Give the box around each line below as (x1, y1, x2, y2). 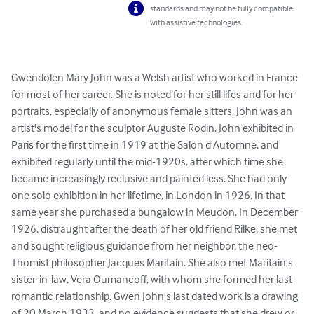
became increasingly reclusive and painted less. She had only (11, 171, 289, 186)
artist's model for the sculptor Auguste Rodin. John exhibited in (11, 121, 296, 135)
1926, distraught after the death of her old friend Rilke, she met (11, 221, 299, 236)
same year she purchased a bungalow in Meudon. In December (11, 205, 300, 219)
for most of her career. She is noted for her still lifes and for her (11, 87, 296, 102)
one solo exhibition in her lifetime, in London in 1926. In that (11, 188, 287, 203)
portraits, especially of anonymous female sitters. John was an (11, 104, 294, 118)
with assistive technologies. (150, 17, 243, 28)
